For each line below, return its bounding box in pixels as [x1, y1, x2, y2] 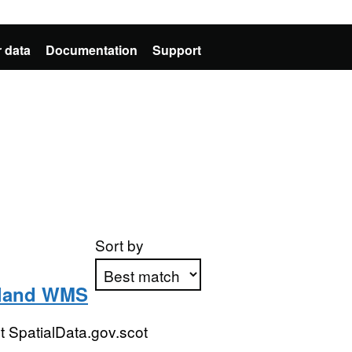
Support [152, 41, 201, 59]
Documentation [46, 41, 137, 59]
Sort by [94, 234, 144, 255]
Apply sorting [104, 319, 193, 341]
